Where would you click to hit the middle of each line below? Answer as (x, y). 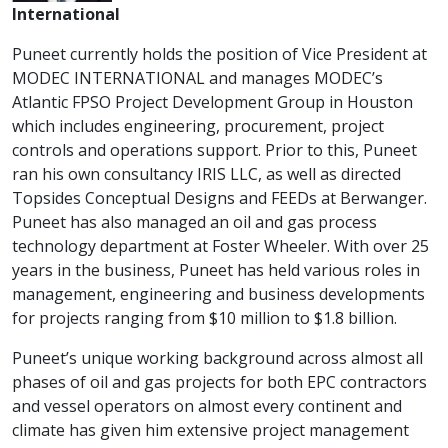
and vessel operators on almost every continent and (207, 406)
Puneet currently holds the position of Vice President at (219, 54)
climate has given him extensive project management (210, 430)
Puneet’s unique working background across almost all (217, 358)
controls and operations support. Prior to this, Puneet (214, 150)
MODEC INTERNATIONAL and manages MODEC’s (197, 78)
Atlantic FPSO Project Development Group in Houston (212, 102)
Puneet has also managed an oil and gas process (194, 222)
